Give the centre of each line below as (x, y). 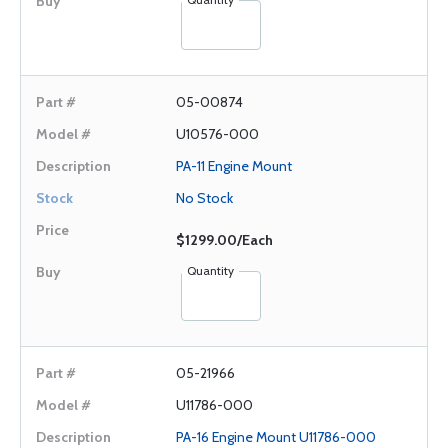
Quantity (210, 270)
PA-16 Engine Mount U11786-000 (276, 437)
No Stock (204, 198)
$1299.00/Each (224, 240)
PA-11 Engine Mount (234, 166)
